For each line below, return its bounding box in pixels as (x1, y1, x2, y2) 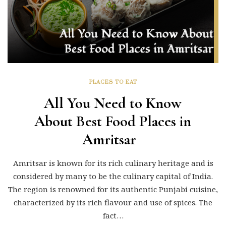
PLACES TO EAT (89, 78, 137, 86)
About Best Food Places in (34, 111, 192, 131)
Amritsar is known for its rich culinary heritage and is (13, 157, 213, 168)
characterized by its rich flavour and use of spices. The (14, 197, 212, 207)
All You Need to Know (44, 93, 182, 112)
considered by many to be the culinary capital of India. (13, 171, 213, 181)
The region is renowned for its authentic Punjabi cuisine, (8, 184, 218, 194)
